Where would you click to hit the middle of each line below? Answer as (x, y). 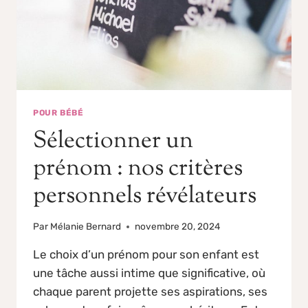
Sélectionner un (113, 141)
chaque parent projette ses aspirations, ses (150, 292)
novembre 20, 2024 (178, 227)
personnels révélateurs (145, 196)
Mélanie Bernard (86, 227)
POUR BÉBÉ (58, 112)
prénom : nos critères (138, 168)
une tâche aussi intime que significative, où (149, 273)
